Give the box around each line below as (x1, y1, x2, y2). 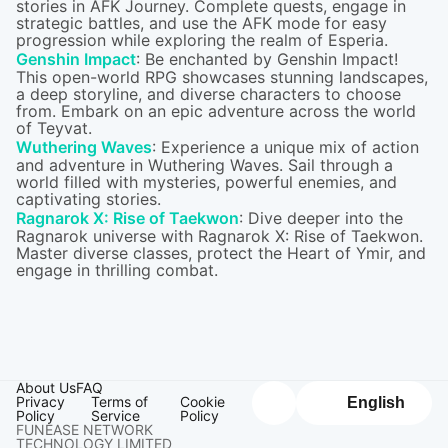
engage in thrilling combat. (16, 260, 218, 280)
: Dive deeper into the (239, 208, 403, 228)
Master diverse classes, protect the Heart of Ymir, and (16, 243, 426, 263)
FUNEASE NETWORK (16, 421, 153, 438)
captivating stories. (16, 189, 161, 209)
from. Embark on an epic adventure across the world (16, 101, 416, 121)
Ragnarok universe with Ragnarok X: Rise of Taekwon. (16, 226, 423, 246)
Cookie (180, 393, 226, 410)
